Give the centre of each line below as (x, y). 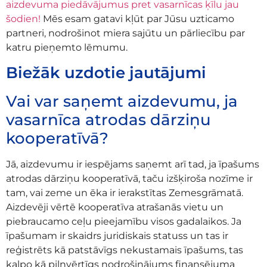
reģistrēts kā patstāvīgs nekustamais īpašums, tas (125, 250)
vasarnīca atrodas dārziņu (108, 120)
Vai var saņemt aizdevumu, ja (122, 102)
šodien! (23, 19)
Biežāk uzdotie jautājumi (106, 73)
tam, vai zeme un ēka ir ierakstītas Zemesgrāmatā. (125, 193)
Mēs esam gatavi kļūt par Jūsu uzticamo (137, 19)
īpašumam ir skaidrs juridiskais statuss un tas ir (117, 236)
